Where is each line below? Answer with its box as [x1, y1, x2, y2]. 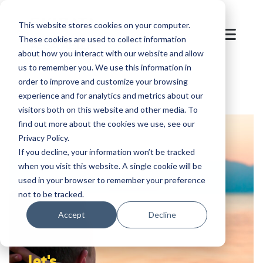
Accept [58, 209, 86, 220]
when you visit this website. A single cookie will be [18, 160, 202, 171]
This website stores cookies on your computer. [18, 19, 190, 30]
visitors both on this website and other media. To [18, 104, 198, 114]
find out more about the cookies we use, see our [18, 118, 195, 129]
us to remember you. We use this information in [18, 62, 191, 72]
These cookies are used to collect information [18, 33, 186, 44]
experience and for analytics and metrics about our [18, 90, 203, 100]
